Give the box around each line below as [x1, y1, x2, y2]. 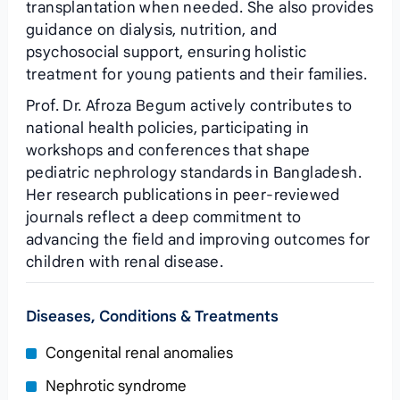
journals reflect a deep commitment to [25, 208, 302, 227]
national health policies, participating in [25, 119, 310, 137]
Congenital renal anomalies [45, 344, 233, 362]
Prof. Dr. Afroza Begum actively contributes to [25, 96, 353, 115]
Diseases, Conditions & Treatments [25, 307, 279, 326]
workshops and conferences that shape [25, 141, 311, 160]
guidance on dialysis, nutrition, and [25, 21, 278, 39]
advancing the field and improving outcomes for [25, 230, 371, 249]
